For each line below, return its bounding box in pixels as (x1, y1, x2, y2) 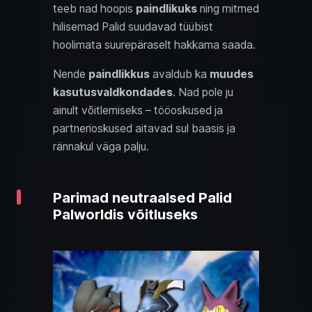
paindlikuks (136, 1, 197, 15)
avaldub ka (150, 67, 210, 81)
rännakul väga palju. (53, 139, 149, 153)
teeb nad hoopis (53, 1, 136, 15)
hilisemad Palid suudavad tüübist (53, 19, 213, 33)
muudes (210, 67, 253, 81)
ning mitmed (197, 1, 259, 15)
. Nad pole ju (173, 85, 233, 99)
